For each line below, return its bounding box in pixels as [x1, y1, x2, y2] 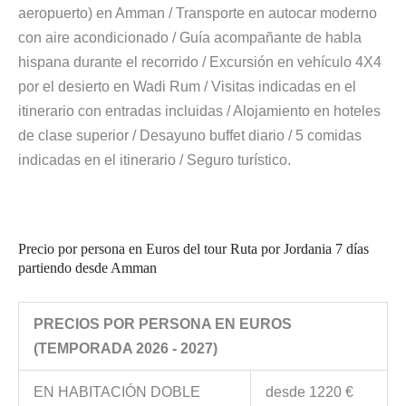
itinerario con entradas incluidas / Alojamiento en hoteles [18, 103, 381, 120]
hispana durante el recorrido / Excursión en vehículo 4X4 [18, 54, 382, 71]
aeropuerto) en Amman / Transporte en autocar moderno [18, 5, 377, 22]
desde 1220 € [265, 384, 353, 401]
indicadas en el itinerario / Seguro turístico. [18, 152, 291, 169]
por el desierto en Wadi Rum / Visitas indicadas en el [18, 79, 356, 95]
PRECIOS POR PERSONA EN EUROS [33, 316, 292, 333]
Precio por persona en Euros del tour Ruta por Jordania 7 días [18, 241, 369, 257]
